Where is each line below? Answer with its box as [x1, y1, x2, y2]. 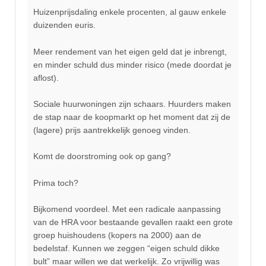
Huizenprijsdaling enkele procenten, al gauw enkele [33, 7, 226, 17]
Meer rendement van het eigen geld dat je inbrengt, [33, 46, 227, 56]
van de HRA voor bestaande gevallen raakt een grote [33, 217, 233, 227]
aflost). [33, 72, 59, 83]
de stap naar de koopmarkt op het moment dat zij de [33, 112, 230, 122]
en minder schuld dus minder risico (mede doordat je [33, 59, 232, 69]
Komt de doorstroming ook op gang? [33, 151, 171, 161]
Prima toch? [33, 178, 78, 188]
